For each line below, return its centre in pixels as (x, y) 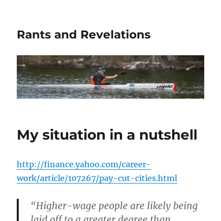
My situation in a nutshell (107, 135)
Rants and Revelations (84, 35)
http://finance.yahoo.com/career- (84, 165)
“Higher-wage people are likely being (114, 206)
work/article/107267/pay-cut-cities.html (97, 178)
